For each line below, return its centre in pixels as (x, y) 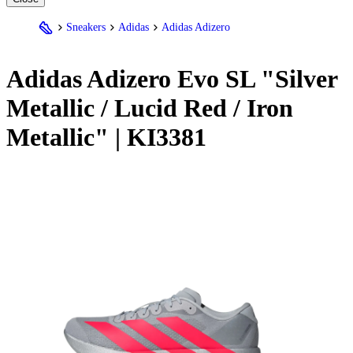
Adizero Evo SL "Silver (210, 79)
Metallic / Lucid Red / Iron (150, 108)
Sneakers (86, 27)
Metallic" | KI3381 (106, 137)
